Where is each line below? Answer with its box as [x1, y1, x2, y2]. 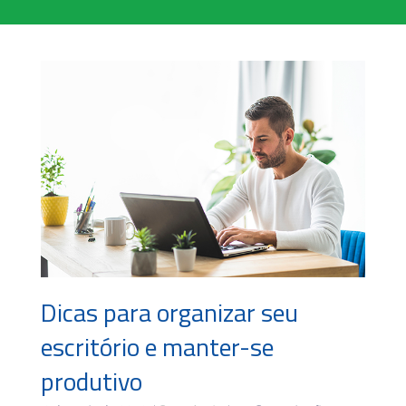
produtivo [41, 361, 142, 401]
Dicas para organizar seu [41, 292, 298, 332]
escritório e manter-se [41, 326, 274, 366]
